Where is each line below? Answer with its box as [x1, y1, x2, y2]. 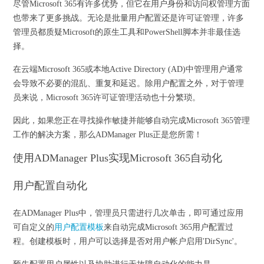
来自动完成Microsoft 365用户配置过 [104, 223, 234, 232]
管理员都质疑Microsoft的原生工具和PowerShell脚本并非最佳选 [13, 28, 241, 37]
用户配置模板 [54, 223, 104, 232]
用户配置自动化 [13, 180, 88, 192]
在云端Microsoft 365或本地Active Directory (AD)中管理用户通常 [13, 65, 244, 74]
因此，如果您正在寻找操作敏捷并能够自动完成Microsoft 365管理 [13, 116, 250, 125]
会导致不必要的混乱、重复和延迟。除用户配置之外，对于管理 [13, 79, 245, 88]
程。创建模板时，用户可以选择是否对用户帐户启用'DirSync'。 [13, 237, 243, 246]
